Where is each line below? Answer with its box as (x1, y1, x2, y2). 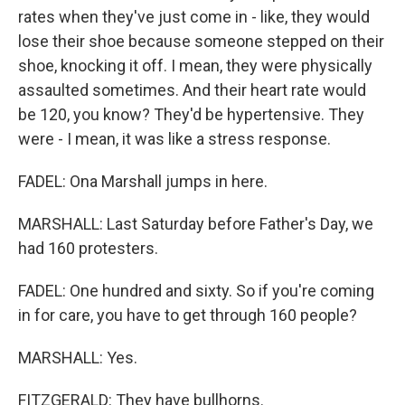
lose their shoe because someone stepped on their (18, 32, 384, 51)
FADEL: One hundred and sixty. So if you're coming (18, 281, 374, 300)
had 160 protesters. (18, 239, 158, 258)
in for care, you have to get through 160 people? (18, 306, 357, 325)
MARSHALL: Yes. (18, 348, 137, 367)
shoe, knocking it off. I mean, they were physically (18, 56, 372, 75)
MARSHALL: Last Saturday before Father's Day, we (18, 214, 373, 233)
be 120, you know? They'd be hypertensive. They (18, 105, 364, 124)
